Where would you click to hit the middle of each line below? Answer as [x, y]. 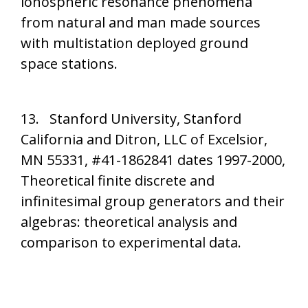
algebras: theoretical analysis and [129, 222]
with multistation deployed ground [134, 43]
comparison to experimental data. [131, 242]
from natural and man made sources [141, 22]
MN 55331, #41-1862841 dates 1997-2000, [153, 160]
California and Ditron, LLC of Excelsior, [144, 139]
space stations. [69, 64]
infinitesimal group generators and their [153, 201]
